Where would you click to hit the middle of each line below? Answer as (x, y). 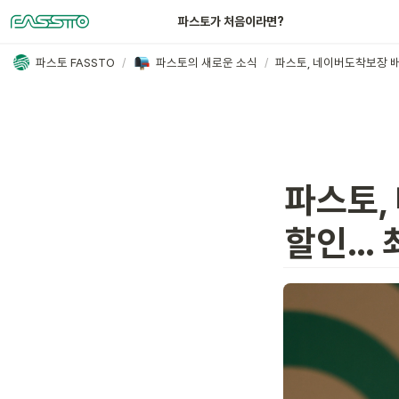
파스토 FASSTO (75, 62)
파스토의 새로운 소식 (207, 62)
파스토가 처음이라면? (231, 21)
